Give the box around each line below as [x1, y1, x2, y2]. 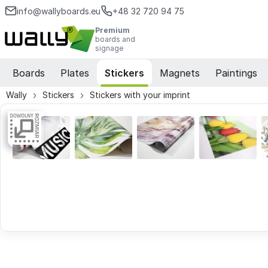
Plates [60, 67, 89, 80]
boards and [95, 34, 136, 44]
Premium [95, 25, 130, 35]
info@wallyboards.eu [17, 5, 100, 16]
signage [95, 43, 124, 53]
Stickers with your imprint [90, 90, 190, 100]
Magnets [160, 67, 200, 80]
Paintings [215, 67, 257, 80]
